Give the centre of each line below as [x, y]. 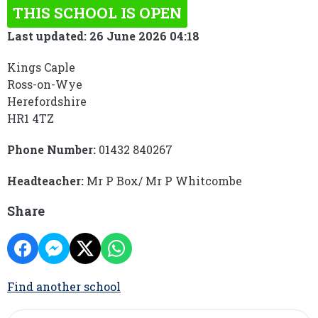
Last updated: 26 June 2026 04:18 [103, 36]
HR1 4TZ [31, 118]
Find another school [64, 286]
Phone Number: [51, 149]
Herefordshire [47, 101]
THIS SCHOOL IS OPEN [97, 13]
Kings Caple [41, 67]
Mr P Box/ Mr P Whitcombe [163, 181]
